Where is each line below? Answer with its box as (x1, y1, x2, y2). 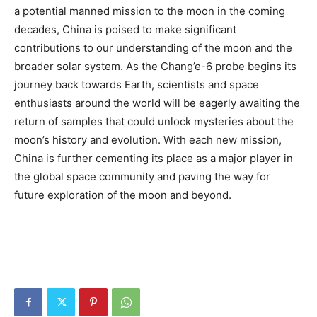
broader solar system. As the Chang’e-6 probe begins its (14, 59, 296, 74)
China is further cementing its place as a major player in (14, 151, 293, 166)
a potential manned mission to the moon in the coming (14, 4, 285, 18)
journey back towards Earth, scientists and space (14, 78, 259, 92)
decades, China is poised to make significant (14, 23, 236, 37)
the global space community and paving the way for (14, 170, 270, 184)
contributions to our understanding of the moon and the (14, 41, 292, 55)
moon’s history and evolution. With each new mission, (14, 133, 282, 147)
